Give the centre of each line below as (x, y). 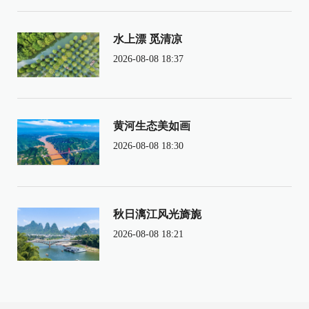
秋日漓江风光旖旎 (157, 214)
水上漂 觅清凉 (147, 39)
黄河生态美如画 (151, 126)
